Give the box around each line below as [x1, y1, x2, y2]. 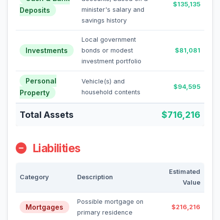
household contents [82, 88, 140, 96]
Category [20, 173, 49, 181]
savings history [82, 17, 127, 24]
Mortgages [26, 203, 63, 211]
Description [77, 173, 113, 181]
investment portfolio [82, 57, 141, 65]
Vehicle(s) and [82, 78, 125, 85]
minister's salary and [82, 6, 144, 13]
